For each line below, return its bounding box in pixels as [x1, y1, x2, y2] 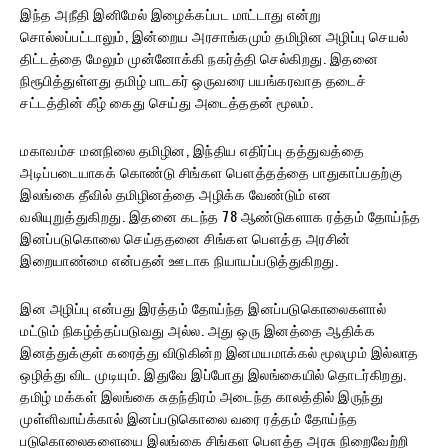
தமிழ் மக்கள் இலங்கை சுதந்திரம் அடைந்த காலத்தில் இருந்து [20, 384, 383, 406]
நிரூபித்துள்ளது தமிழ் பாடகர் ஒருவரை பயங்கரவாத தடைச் [20, 68, 366, 90]
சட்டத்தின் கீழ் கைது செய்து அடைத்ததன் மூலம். [20, 90, 313, 112]
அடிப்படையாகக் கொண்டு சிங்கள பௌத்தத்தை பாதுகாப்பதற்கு [20, 160, 402, 182]
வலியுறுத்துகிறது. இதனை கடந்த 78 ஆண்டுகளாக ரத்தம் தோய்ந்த [20, 204, 421, 226]
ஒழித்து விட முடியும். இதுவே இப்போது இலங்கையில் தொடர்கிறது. [20, 362, 407, 384]
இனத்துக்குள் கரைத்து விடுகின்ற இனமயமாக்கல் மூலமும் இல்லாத [20, 340, 419, 362]
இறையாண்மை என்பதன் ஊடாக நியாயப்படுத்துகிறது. [20, 248, 338, 270]
